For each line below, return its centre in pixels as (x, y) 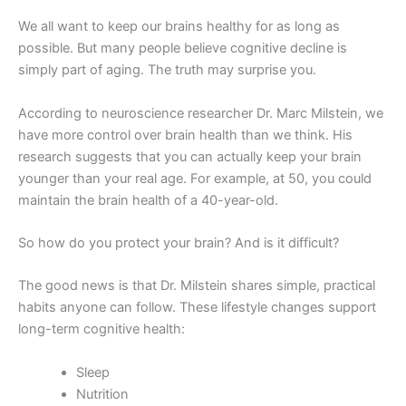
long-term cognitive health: (101, 329)
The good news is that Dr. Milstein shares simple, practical (197, 286)
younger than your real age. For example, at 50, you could (195, 178)
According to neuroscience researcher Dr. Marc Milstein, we (201, 113)
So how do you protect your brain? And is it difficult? (179, 243)
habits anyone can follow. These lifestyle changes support (197, 308)
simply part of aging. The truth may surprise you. (167, 70)
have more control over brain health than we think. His (185, 135)
